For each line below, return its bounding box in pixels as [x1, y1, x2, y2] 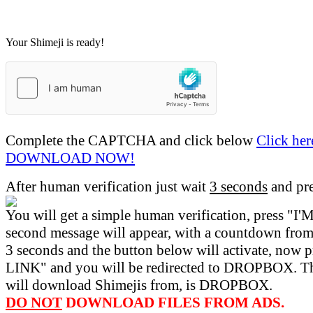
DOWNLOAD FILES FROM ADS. [62, 294, 284, 311]
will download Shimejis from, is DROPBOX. [6, 277, 272, 293]
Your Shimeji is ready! [6, 36, 104, 48]
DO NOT [6, 294, 62, 311]
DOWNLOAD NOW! [6, 150, 135, 166]
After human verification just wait [6, 178, 210, 195]
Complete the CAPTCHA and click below [6, 132, 256, 149]
